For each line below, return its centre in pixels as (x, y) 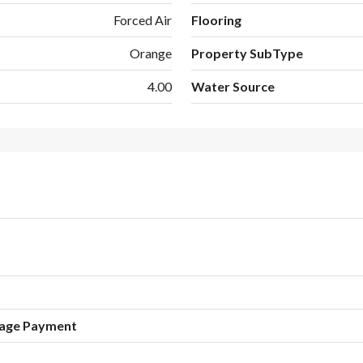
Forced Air (143, 19)
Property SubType (247, 53)
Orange (151, 53)
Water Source (233, 86)
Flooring (216, 19)
